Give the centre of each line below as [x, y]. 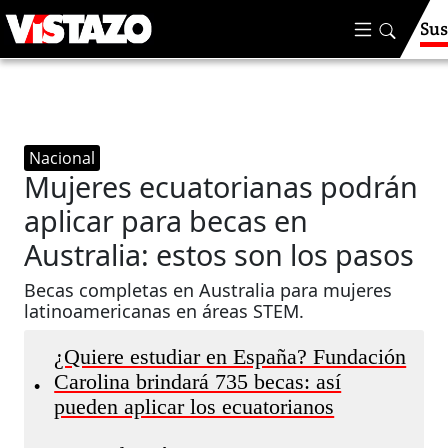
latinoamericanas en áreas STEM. [164, 311]
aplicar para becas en [166, 220]
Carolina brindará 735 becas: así [198, 382]
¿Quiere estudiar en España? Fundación [230, 357]
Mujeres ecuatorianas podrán [221, 186]
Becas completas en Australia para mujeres [208, 290]
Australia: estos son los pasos [219, 254]
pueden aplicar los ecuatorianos [194, 407]
